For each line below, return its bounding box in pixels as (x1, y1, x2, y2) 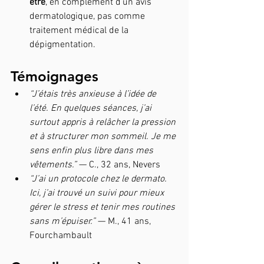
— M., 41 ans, (95, 215, 153, 227)
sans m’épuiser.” (29, 215, 95, 227)
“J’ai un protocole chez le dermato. (29, 173, 169, 185)
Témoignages (11, 67, 103, 85)
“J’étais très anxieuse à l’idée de (29, 88, 159, 100)
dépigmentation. (29, 38, 98, 51)
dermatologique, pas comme (29, 10, 147, 22)
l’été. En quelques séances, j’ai (29, 102, 154, 114)
